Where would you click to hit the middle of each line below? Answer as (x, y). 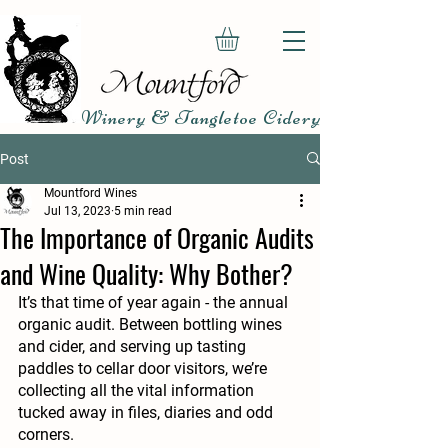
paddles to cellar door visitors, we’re (144, 368)
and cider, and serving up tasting (134, 346)
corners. (46, 434)
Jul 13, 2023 (77, 210)
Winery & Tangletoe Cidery (201, 117)
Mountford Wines (90, 192)
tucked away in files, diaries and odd (147, 412)
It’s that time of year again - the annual (155, 302)
